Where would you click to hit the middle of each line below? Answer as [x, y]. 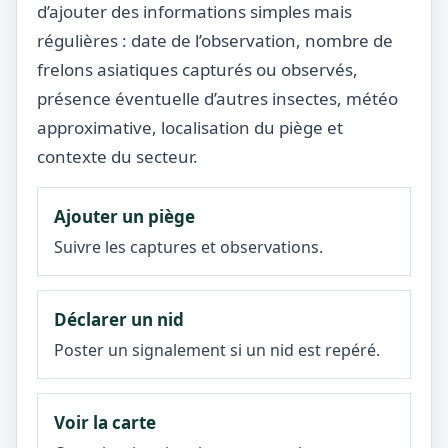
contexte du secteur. [117, 156]
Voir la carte [105, 422]
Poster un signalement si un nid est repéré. [217, 350]
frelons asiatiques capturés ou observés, [197, 69]
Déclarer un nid [119, 319]
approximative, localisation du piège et [190, 127]
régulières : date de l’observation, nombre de [215, 40]
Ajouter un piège [124, 216]
